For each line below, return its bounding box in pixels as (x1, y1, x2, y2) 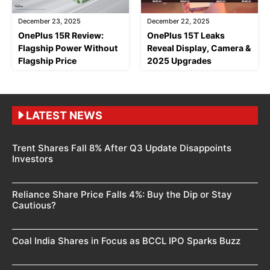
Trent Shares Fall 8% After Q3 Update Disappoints (12, 142, 231, 154)
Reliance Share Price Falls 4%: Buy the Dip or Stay (12, 188, 232, 200)
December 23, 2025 (18, 16, 81, 25)
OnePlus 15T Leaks (147, 30, 225, 40)
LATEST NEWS (26, 108, 102, 122)
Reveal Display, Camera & (147, 42, 251, 53)
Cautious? (12, 199, 56, 211)
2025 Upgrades (147, 55, 212, 66)
